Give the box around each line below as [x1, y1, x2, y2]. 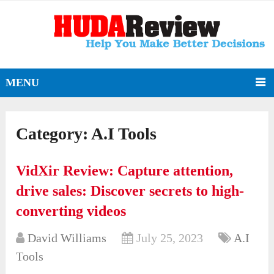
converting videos [16, 203, 127, 220]
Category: [16, 124, 92, 144]
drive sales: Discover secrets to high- [16, 183, 245, 199]
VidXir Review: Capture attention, [16, 163, 234, 179]
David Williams [28, 231, 107, 245]
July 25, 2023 [136, 231, 204, 245]
